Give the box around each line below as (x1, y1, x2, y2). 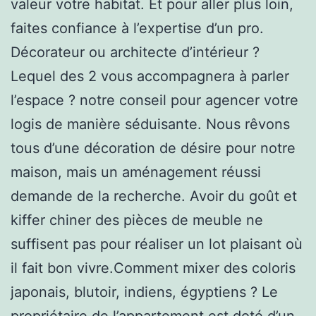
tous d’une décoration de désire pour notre (11, 139, 296, 157)
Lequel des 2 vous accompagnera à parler (11, 67, 289, 85)
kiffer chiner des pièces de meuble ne (11, 211, 263, 229)
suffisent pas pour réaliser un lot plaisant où (11, 235, 303, 253)
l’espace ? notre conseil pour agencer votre (11, 91, 298, 109)
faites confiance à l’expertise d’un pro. (11, 19, 264, 37)
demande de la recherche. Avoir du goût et (11, 187, 297, 205)
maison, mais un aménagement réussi (11, 163, 261, 181)
